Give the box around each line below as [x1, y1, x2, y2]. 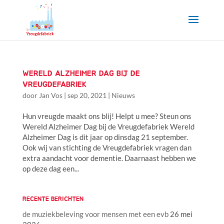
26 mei [169, 209, 192, 218]
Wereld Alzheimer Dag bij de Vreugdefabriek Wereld [22, 122, 194, 131]
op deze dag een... [22, 164, 79, 173]
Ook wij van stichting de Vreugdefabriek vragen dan [22, 143, 191, 152]
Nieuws [111, 91, 135, 99]
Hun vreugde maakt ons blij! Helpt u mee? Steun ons [22, 111, 191, 120]
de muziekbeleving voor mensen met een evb [22, 209, 168, 218]
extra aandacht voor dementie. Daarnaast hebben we [22, 153, 196, 162]
